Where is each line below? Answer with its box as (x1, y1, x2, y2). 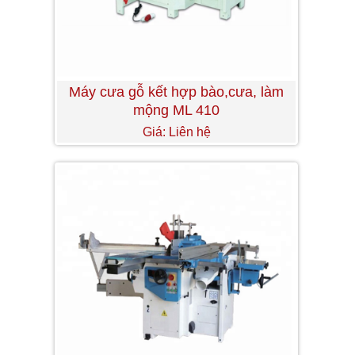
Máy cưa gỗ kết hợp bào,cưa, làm (69, 83, 284, 100)
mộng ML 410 (133, 101, 220, 118)
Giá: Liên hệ (142, 124, 211, 139)
